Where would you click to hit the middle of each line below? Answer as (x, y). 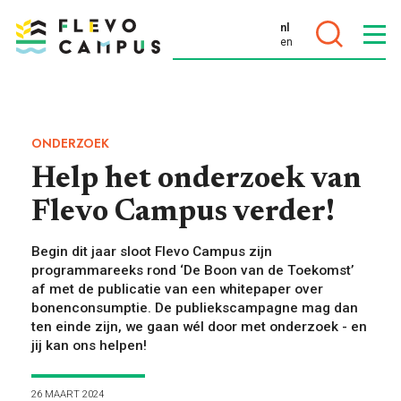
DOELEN (50, 103)
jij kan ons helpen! (89, 345)
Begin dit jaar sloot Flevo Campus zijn (152, 251)
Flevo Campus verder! (183, 213)
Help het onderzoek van (196, 180)
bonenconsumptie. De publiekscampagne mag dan (195, 307)
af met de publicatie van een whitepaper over (177, 289)
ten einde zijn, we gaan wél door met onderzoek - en (199, 326)
